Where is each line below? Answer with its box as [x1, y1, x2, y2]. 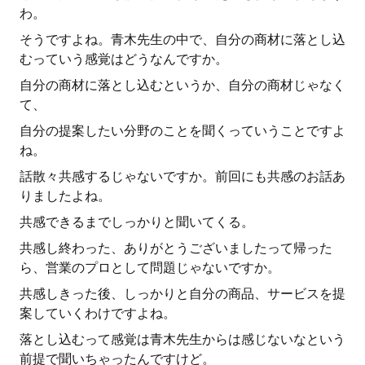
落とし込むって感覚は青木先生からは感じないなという [20, 332, 345, 347]
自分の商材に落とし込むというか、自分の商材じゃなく [20, 77, 345, 93]
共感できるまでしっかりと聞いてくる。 [20, 214, 254, 230]
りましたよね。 [20, 188, 111, 204]
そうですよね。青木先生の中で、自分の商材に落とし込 [20, 32, 345, 47]
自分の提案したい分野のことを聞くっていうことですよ [20, 123, 345, 139]
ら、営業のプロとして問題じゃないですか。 [20, 260, 280, 275]
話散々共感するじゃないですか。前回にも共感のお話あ [20, 169, 345, 184]
